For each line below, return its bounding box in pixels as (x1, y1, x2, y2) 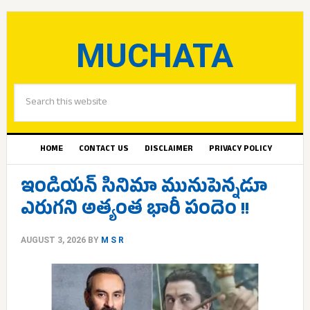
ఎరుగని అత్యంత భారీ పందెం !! (20, 198, 249, 225)
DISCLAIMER (145, 143, 194, 156)
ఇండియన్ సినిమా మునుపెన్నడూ (20, 176, 268, 203)
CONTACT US (79, 143, 129, 156)
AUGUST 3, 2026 (20, 235, 86, 245)
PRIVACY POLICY (209, 143, 273, 156)
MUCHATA (76, 36, 234, 75)
